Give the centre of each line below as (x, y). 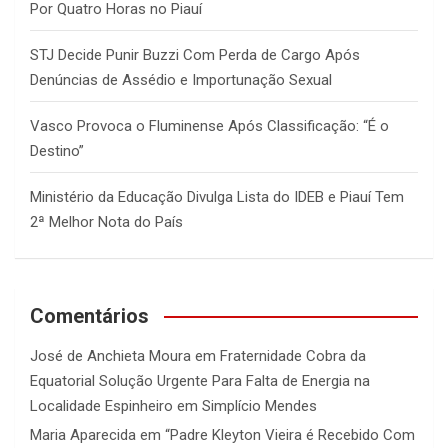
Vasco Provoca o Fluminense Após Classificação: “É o (209, 126)
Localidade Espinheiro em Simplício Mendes (173, 406)
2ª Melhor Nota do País (106, 222)
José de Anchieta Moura (110, 356)
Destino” (57, 151)
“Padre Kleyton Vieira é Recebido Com (290, 435)
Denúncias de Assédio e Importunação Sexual (181, 80)
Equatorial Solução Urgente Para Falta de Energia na (200, 381)
